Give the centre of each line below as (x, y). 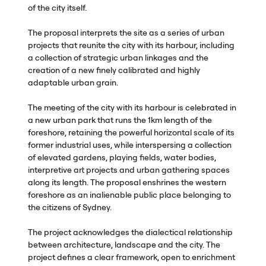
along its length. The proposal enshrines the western (127, 182)
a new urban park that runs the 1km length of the (120, 120)
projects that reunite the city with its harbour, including (131, 45)
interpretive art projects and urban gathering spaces (129, 170)
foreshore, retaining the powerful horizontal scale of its (131, 132)
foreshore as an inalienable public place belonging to (129, 194)
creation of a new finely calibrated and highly (114, 70)
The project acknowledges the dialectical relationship (130, 232)
